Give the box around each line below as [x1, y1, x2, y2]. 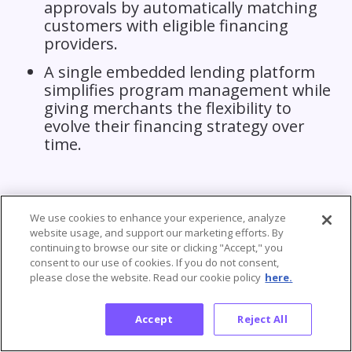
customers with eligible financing [43, 14, 288, 36]
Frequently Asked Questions [19, 296, 251, 318]
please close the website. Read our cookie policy [30, 270, 262, 284]
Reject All [237, 312, 288, 326]
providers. [43, 32, 118, 54]
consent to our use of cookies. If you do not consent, [30, 255, 280, 269]
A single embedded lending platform [43, 60, 315, 82]
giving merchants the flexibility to [43, 97, 291, 119]
